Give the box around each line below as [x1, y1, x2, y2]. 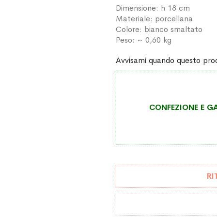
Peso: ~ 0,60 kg [116, 35, 171, 45]
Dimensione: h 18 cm [116, 3, 190, 13]
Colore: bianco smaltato [116, 24, 202, 34]
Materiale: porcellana [116, 14, 193, 24]
